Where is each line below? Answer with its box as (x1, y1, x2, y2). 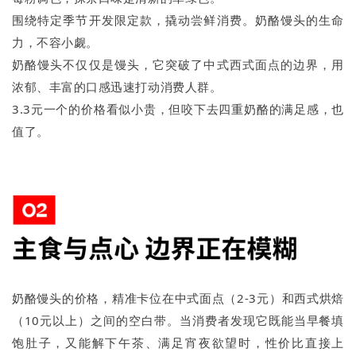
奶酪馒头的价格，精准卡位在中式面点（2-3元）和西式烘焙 (12, 290, 344, 307)
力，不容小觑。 (12, 34, 99, 50)
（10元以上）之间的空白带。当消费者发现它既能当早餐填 (12, 312, 344, 329)
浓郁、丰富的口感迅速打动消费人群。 (12, 79, 222, 95)
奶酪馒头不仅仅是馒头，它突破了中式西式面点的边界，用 (12, 56, 344, 72)
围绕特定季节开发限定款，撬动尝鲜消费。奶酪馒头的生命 (12, 12, 344, 28)
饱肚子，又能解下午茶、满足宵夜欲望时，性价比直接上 (12, 335, 344, 351)
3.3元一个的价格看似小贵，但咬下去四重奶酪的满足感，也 (12, 101, 344, 117)
